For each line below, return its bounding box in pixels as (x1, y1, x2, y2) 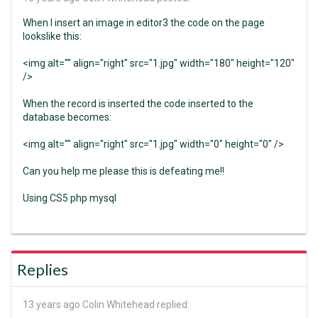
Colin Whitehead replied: (80, 299, 190, 310)
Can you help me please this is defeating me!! (23, 165, 224, 177)
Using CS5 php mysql (23, 192, 116, 204)
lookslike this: (23, 31, 82, 42)
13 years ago (23, 299, 80, 310)
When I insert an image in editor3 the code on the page (23, 17, 265, 28)
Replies (17, 260, 68, 279)
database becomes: (23, 111, 111, 123)
